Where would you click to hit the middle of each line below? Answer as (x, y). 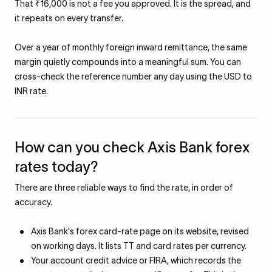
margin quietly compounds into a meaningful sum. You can (128, 62)
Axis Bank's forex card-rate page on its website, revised (140, 231)
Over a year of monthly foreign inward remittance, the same (131, 47)
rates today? (56, 167)
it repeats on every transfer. (69, 18)
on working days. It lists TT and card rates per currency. (139, 246)
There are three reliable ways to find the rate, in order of (124, 188)
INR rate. (31, 91)
